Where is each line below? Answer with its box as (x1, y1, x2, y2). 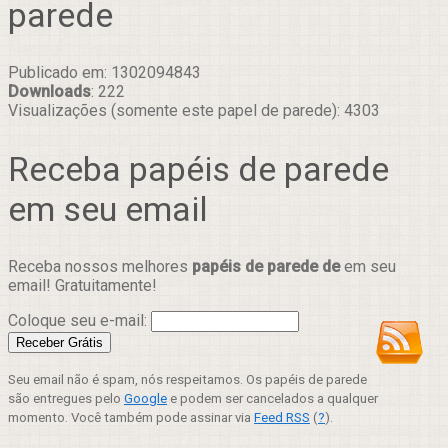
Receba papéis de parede (8, 148, 389, 189)
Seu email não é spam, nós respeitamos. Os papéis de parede (8, 371, 367, 387)
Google (124, 390, 167, 406)
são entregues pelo (8, 390, 124, 406)
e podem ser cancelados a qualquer (167, 390, 378, 406)
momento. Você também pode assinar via (8, 409, 254, 425)
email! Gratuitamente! (8, 275, 157, 295)
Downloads (8, 82, 91, 102)
